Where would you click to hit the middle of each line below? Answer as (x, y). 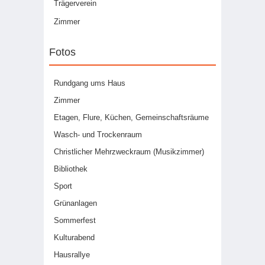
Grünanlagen (75, 203)
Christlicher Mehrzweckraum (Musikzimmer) (129, 152)
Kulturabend (74, 237)
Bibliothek (71, 169)
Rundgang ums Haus (90, 83)
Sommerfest (75, 220)
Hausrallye (72, 255)
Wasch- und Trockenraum (98, 135)
